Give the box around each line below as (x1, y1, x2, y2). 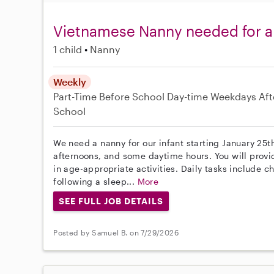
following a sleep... (53, 176, 138, 187)
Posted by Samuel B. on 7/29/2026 (53, 228, 179, 237)
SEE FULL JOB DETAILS (59, 196, 163, 207)
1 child (53, 43, 83, 56)
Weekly (53, 76, 87, 88)
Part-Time (53, 91, 100, 103)
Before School (99, 91, 165, 103)
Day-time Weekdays (167, 91, 257, 103)
